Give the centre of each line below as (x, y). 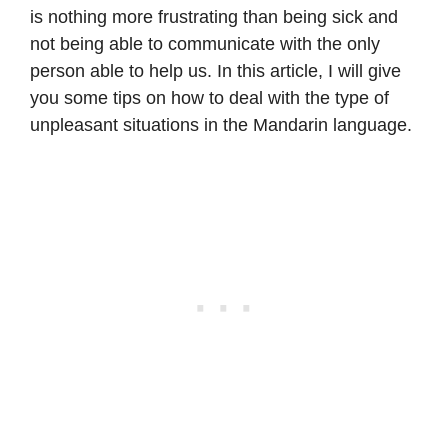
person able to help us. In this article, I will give (215, 70)
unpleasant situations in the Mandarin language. (221, 124)
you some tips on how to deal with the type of (209, 97)
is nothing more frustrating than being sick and (214, 16)
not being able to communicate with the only (205, 43)
